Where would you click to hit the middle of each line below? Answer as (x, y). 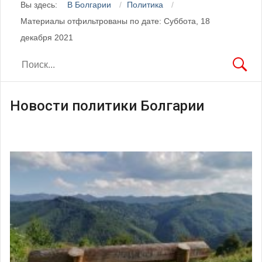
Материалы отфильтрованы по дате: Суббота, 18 (115, 21)
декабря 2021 (46, 37)
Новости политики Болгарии (107, 106)
